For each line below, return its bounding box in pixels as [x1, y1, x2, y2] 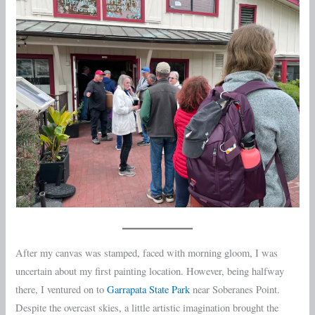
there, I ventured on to [15, 283, 108, 297]
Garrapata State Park [107, 283, 191, 297]
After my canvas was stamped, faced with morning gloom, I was [15, 246, 278, 260]
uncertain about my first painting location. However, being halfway [15, 264, 285, 278]
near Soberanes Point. [190, 283, 281, 297]
